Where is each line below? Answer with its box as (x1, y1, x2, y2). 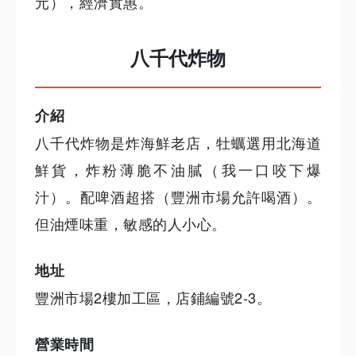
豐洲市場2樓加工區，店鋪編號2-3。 (35, 287, 271, 308)
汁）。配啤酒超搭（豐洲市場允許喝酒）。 (35, 186, 321, 207)
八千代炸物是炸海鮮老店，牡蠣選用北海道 (35, 132, 321, 153)
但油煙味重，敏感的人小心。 (35, 213, 226, 234)
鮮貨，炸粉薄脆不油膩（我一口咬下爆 (35, 159, 321, 180)
